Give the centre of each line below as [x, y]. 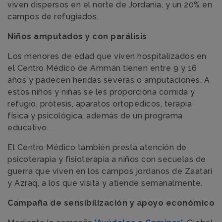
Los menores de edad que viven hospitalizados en [107, 56]
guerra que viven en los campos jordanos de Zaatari [110, 171]
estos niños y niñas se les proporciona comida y [101, 92]
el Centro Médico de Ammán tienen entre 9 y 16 [102, 68]
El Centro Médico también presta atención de [97, 147]
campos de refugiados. [53, 17]
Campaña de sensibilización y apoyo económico [111, 203]
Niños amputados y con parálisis [77, 36]
